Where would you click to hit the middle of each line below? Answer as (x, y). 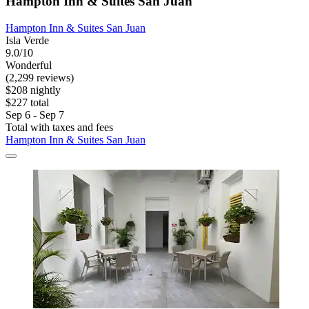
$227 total (27, 102)
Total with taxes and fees (59, 127)
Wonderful (29, 65)
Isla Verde (27, 40)
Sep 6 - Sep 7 (35, 114)
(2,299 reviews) (40, 77)
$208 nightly (33, 90)
